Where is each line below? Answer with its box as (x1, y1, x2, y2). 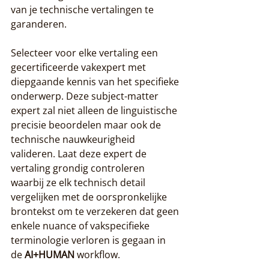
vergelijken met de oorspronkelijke (11, 190, 169, 204)
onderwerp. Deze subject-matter (11, 89, 161, 103)
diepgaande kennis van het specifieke (11, 74, 181, 88)
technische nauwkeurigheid (11, 132, 138, 146)
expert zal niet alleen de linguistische (11, 103, 180, 117)
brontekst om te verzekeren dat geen (11, 204, 181, 218)
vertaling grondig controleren (11, 161, 147, 175)
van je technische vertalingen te (11, 2, 156, 16)
